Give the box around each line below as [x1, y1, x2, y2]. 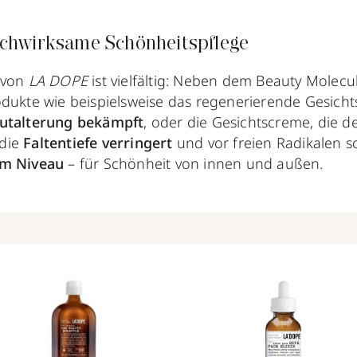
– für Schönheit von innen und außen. [68, 153, 324, 173]
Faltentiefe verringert [23, 132, 173, 152]
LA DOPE [28, 70, 92, 90]
